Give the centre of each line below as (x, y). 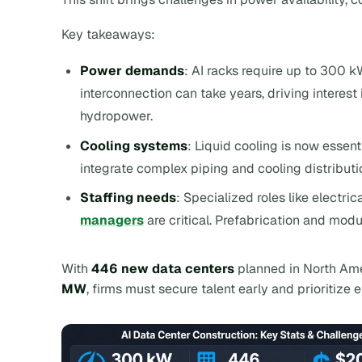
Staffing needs (128, 198)
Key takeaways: (108, 35)
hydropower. (117, 116)
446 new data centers (163, 269)
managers (112, 221)
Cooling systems (134, 145)
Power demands (133, 70)
